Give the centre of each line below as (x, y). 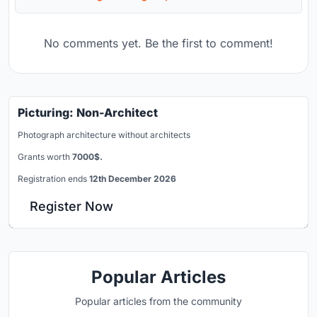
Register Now (71, 206)
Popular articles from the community (158, 301)
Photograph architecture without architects (104, 134)
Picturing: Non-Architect (88, 112)
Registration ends (53, 178)
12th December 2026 (133, 178)
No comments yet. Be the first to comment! (158, 43)
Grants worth (45, 156)
